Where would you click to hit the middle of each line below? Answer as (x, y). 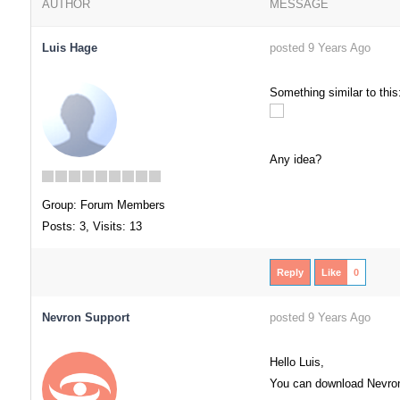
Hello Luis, (296, 362)
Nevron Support (85, 317)
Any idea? (295, 159)
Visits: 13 (117, 226)
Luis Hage (69, 48)
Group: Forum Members (103, 205)
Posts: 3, (65, 226)
